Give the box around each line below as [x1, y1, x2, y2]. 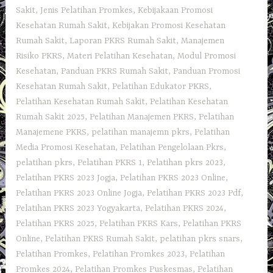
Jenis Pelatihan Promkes [40, 5, 133, 16]
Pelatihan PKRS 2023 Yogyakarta [16, 204, 141, 214]
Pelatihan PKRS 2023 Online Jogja [16, 188, 143, 199]
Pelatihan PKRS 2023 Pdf [147, 188, 241, 199]
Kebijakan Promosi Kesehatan [112, 21, 226, 31]
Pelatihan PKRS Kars [99, 219, 179, 229]
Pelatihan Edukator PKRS [112, 82, 210, 92]
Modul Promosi [177, 51, 236, 62]
